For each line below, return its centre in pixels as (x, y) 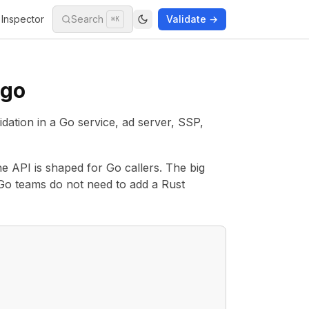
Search (87, 19)
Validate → (192, 19)
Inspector (23, 19)
